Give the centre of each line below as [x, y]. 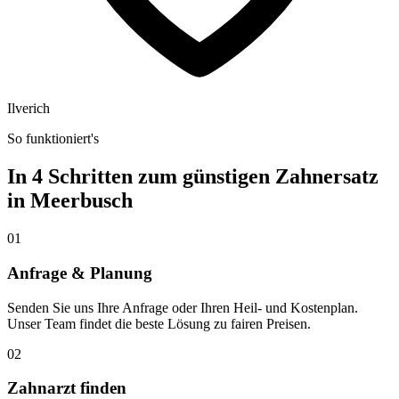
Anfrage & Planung [80, 273]
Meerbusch [81, 201]
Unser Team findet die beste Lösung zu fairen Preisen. [159, 323]
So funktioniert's [53, 139]
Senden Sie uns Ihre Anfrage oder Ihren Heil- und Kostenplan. [183, 307]
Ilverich [28, 109]
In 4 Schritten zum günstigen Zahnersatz [193, 177]
